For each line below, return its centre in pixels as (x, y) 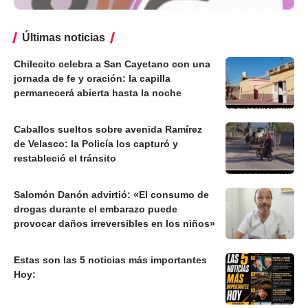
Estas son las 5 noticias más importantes (110, 260)
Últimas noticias (64, 38)
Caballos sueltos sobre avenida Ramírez (108, 130)
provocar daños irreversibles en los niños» (114, 224)
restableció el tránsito (65, 158)
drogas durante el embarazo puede (96, 209)
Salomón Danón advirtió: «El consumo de (111, 195)
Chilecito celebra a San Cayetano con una (112, 64)
